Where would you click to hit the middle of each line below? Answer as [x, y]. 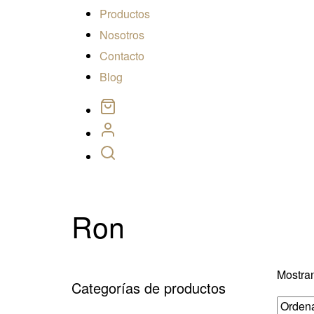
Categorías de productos [149, 288]
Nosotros [122, 35]
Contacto [122, 56]
